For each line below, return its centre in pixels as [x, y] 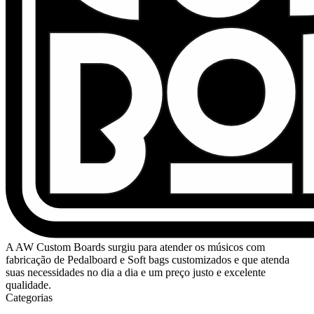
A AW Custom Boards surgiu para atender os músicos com [135, 247]
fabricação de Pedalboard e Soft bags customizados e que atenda [148, 260]
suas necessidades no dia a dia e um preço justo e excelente [136, 272]
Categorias [29, 298]
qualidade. [28, 285]
